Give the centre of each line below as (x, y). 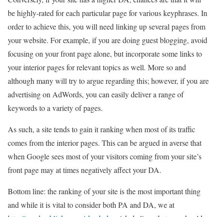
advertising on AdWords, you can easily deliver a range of (96, 94)
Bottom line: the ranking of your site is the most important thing (104, 191)
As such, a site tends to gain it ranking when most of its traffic (101, 129)
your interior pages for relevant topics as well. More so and (97, 67)
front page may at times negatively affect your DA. (85, 170)
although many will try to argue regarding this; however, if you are (108, 81)
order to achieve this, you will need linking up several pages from (107, 27)
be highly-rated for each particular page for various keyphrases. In (108, 13)
